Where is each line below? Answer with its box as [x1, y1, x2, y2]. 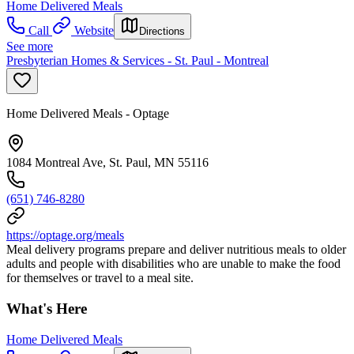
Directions [139, 25, 185, 38]
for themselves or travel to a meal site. [6, 271, 194, 285]
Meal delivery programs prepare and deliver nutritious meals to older [6, 243, 346, 257]
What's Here [6, 299, 87, 317]
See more [6, 40, 53, 54]
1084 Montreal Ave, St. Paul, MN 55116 [6, 156, 209, 170]
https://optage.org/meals [6, 228, 124, 243]
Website [74, 24, 114, 38]
